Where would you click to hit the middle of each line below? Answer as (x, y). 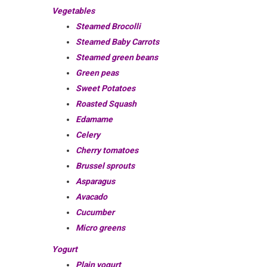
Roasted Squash (106, 103)
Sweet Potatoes (105, 88)
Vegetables (73, 10)
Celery (88, 134)
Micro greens (100, 227)
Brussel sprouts (105, 165)
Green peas (97, 72)
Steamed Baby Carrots (117, 41)
